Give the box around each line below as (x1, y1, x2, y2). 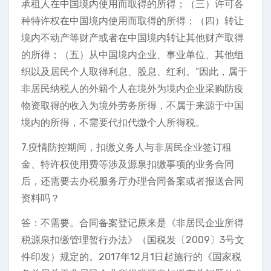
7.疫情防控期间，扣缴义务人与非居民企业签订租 (21, 142, 232, 153)
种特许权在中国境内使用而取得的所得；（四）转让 (21, 15, 244, 27)
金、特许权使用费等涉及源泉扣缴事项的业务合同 (21, 158, 234, 170)
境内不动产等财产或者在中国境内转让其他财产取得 (21, 32, 244, 44)
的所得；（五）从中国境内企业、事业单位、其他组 (21, 49, 244, 60)
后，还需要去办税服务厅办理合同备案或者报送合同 (21, 175, 244, 187)
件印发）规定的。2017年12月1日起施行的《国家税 (21, 251, 241, 263)
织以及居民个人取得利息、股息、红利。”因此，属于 (21, 66, 247, 77)
